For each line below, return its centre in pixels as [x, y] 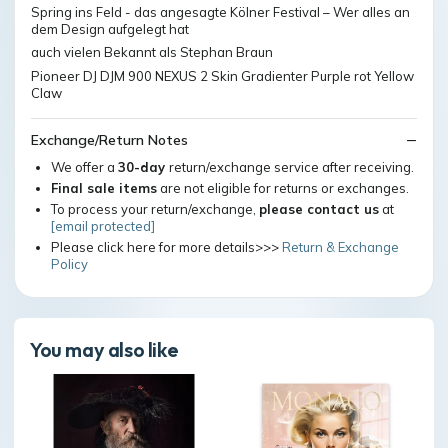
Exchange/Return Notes [109, 140]
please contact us [319, 209]
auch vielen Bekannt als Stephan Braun [152, 52]
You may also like [104, 350]
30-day [143, 167]
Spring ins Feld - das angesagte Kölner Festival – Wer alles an [220, 11]
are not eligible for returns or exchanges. [283, 188]
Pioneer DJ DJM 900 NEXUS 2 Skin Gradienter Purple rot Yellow [222, 75]
